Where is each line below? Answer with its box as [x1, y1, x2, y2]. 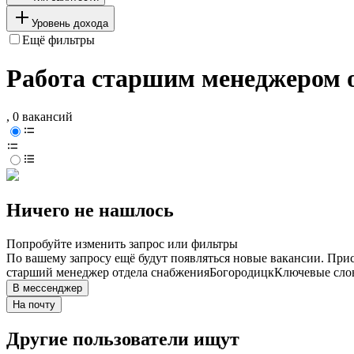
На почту [13, 299, 55, 311]
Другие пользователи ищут [6, 329, 239, 350]
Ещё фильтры [22, 32, 95, 47]
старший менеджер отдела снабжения [6, 265, 209, 280]
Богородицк [209, 265, 274, 280]
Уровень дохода [32, 17, 108, 29]
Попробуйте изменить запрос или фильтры [6, 237, 238, 251]
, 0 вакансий [6, 110, 73, 124]
